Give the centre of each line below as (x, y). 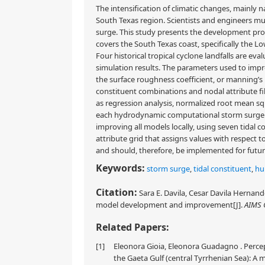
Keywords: (120, 168)
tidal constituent (222, 169)
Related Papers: (132, 227)
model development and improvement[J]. (170, 205)
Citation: (117, 192)
